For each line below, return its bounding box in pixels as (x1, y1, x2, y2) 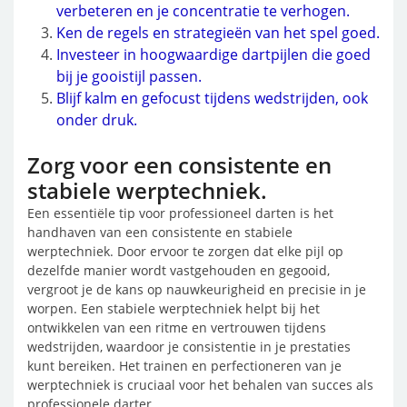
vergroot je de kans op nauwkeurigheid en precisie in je (27, 281, 366, 298)
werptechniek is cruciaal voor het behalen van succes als (27, 376, 373, 393)
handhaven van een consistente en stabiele (27, 223, 293, 241)
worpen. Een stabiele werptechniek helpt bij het (27, 300, 320, 317)
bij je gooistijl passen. (56, 66, 202, 86)
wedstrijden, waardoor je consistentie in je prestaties (27, 338, 351, 355)
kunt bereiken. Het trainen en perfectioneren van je (27, 357, 342, 374)
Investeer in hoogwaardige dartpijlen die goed (56, 45, 371, 65)
